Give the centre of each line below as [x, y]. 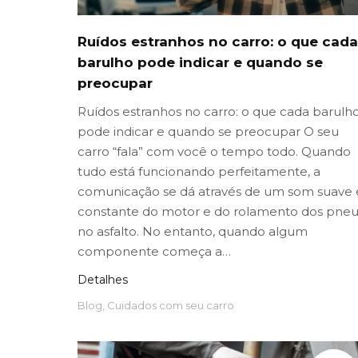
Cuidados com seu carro [171, 306]
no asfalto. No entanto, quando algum [193, 232]
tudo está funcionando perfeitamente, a [199, 172]
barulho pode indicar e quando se [200, 63]
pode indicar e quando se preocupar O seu [208, 132]
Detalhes [103, 280]
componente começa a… [154, 252]
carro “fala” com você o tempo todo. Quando [214, 152]
